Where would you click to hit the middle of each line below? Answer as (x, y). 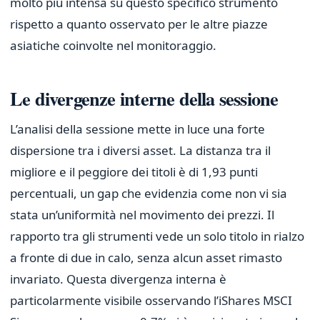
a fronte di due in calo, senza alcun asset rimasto (146, 258)
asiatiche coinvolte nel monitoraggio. (113, 46)
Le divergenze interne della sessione (144, 98)
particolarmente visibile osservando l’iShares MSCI (151, 301)
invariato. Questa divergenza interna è (118, 279)
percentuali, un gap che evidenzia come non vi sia (149, 194)
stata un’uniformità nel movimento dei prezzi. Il (142, 215)
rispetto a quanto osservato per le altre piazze (139, 24)
